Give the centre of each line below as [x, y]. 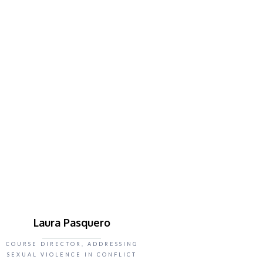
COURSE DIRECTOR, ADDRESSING [72, 244]
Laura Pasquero [72, 222]
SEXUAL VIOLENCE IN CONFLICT [72, 254]
